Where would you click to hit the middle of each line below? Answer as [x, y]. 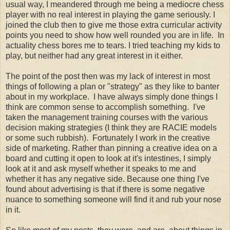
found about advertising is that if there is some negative [105, 189]
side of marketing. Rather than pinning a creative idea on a [111, 148]
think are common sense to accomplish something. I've [106, 107]
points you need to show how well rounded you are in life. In [115, 35]
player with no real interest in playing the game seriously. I [110, 15]
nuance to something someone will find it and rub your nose [113, 200]
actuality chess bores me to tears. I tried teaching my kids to [113, 46]
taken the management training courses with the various [107, 118]
